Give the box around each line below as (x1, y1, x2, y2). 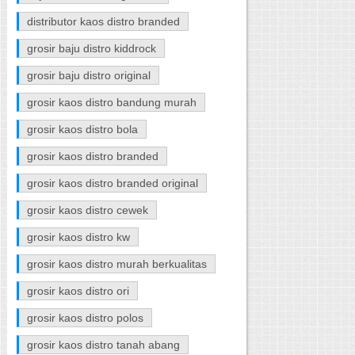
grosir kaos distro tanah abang (27, 338, 181, 351)
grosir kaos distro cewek (27, 203, 149, 216)
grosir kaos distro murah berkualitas (27, 257, 208, 270)
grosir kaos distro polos (27, 311, 144, 324)
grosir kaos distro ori (27, 284, 130, 297)
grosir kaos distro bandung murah (27, 95, 197, 109)
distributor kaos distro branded (27, 14, 181, 28)
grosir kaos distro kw (27, 230, 131, 243)
